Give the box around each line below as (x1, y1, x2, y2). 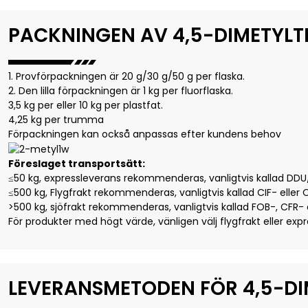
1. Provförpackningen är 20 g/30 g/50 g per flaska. (8, 69, 245, 84)
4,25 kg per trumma (8, 113, 104, 127)
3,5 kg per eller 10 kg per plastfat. (8, 98, 163, 113)
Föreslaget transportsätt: (8, 156, 145, 170)
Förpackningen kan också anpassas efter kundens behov (8, 127, 281, 142)
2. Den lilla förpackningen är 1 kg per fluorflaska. (8, 84, 233, 98)
